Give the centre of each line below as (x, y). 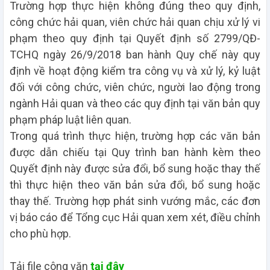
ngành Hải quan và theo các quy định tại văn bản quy (135, 103)
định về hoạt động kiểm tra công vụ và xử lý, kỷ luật (135, 71)
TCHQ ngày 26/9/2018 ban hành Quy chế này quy (135, 54)
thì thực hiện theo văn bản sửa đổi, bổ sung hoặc (135, 184)
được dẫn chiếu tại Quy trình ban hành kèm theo (135, 152)
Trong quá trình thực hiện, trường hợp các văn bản (135, 136)
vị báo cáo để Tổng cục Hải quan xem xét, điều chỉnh (135, 217)
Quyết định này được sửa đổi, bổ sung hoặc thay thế (135, 168)
